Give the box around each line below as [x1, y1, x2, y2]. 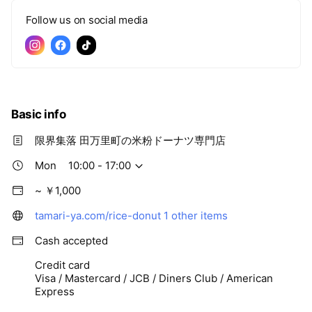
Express [35, 285, 75, 299]
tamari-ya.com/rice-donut [35, 209, 161, 223]
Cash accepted [35, 234, 108, 248]
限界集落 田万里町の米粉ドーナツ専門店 [35, 134, 226, 148]
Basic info [11, 107, 66, 122]
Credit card [35, 258, 90, 272]
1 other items [164, 209, 228, 223]
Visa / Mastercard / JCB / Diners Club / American [35, 272, 273, 286]
